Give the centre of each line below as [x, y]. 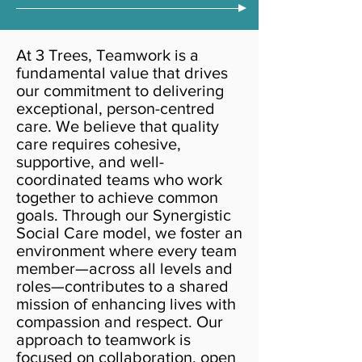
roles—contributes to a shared [122, 286]
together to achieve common [117, 197]
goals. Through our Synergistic [124, 215]
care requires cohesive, [99, 144]
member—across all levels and [124, 268]
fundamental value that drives [122, 73]
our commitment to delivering [120, 90]
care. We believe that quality [118, 126]
